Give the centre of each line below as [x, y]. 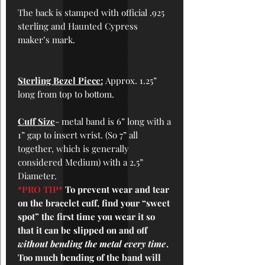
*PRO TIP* [40, 190]
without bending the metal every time [92, 244]
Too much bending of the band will [89, 258]
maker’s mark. [46, 40]
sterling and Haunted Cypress [78, 26]
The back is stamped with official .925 [91, 13]
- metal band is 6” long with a [113, 122]
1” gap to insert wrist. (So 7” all [78, 135]
